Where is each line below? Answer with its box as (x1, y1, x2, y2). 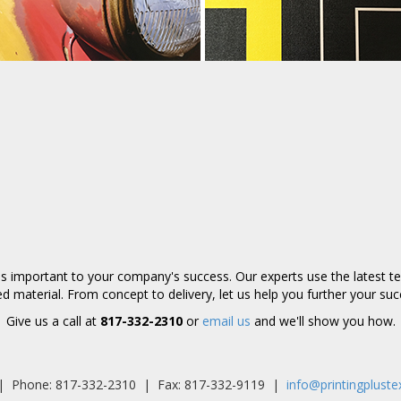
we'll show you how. (278, 312, 396, 330)
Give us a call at (5, 312, 97, 330)
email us (201, 312, 251, 330)
